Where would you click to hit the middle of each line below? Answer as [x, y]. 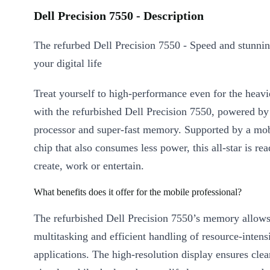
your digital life [68, 64]
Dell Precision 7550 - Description [119, 16]
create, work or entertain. [89, 166]
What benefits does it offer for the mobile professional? [138, 192]
